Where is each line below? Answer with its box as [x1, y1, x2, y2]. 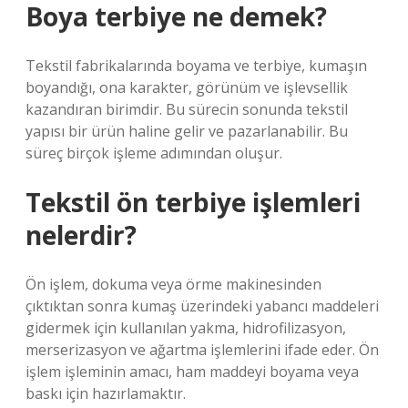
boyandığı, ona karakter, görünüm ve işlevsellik [25, 77, 348, 97]
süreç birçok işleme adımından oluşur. [25, 143, 282, 163]
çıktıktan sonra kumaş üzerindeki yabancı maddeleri [25, 296, 379, 316]
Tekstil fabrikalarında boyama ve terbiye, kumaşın [25, 56, 367, 76]
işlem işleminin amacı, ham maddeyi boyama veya [25, 362, 359, 382]
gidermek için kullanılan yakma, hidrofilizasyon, [25, 318, 346, 338]
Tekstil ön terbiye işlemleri [25, 185, 361, 219]
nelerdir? [25, 218, 137, 252]
